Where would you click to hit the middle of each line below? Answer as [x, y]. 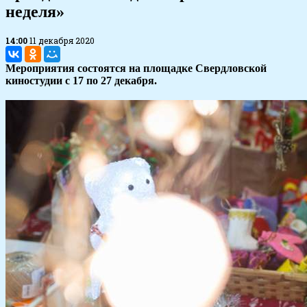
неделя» [35, 12]
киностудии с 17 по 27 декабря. [81, 81]
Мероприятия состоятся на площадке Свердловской [136, 69]
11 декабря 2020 [62, 41]
